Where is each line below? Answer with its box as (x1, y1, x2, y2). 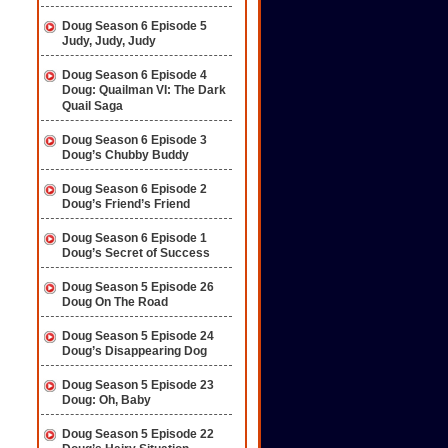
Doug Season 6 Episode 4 (62, 68, 207, 82)
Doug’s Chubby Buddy (62, 148, 189, 163)
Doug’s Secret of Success (62, 246, 210, 261)
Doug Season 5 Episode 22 (62, 427, 214, 441)
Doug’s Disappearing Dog (62, 344, 207, 359)
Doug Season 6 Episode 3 (62, 133, 207, 147)
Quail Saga (62, 99, 123, 114)
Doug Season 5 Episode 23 (62, 378, 214, 392)
